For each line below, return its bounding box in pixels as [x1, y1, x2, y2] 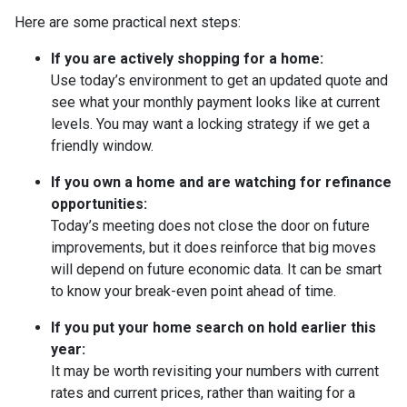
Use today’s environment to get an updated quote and [51, 71, 388, 89]
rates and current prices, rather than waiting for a [51, 383, 355, 402]
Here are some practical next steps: [15, 13, 241, 31]
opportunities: [51, 194, 147, 213]
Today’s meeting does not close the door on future [51, 216, 370, 234]
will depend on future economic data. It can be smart [51, 260, 382, 278]
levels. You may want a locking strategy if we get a [51, 114, 370, 133]
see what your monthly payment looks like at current [51, 93, 380, 111]
